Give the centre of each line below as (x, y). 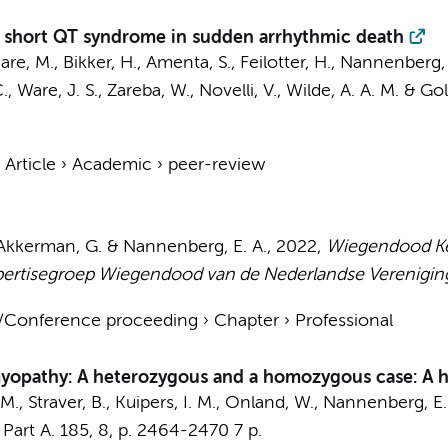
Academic (111, 165)
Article (30, 165)
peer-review (216, 165)
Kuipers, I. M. (165, 403)
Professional (343, 321)
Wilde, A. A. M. (342, 91)
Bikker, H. (99, 63)
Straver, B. (66, 403)
